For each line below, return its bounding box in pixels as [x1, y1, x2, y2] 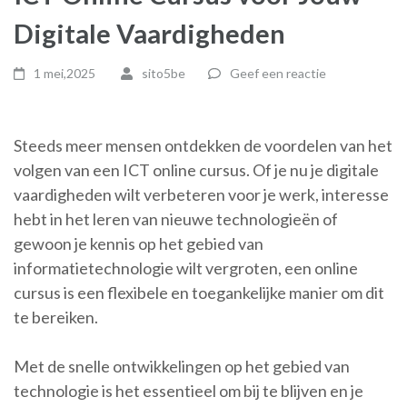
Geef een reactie [229, 65, 326, 81]
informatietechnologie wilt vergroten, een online [14, 258, 358, 278]
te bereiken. [14, 307, 98, 327]
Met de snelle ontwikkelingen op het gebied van [14, 356, 350, 376]
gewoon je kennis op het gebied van [14, 233, 263, 253]
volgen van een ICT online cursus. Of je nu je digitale [14, 160, 379, 180]
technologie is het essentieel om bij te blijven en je [14, 381, 363, 401]
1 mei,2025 [34, 65, 96, 81]
